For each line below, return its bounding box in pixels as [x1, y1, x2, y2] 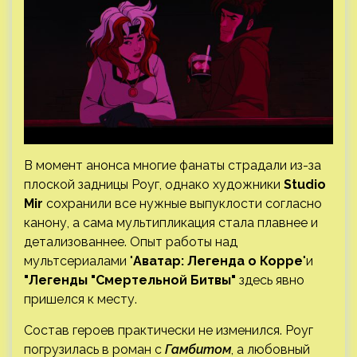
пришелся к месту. [24, 291, 140, 307]
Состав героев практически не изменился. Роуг [24, 322, 313, 338]
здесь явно [236, 272, 304, 288]
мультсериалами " [24, 253, 133, 269]
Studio [284, 176, 326, 192]
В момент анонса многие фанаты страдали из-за [24, 157, 321, 173]
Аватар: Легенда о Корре [133, 253, 303, 269]
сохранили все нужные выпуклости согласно [43, 195, 322, 211]
